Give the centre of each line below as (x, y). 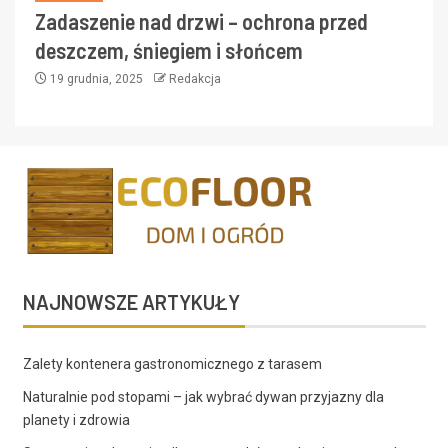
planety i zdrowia (76, 419)
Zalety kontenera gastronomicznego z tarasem (172, 363)
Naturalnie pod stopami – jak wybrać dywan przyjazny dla (203, 396)
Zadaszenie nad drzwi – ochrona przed (201, 20)
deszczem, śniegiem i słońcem (169, 49)
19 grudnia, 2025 (96, 78)
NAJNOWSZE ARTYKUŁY (131, 301)
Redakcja (195, 78)
